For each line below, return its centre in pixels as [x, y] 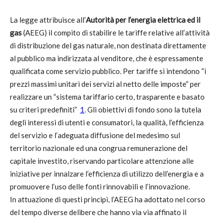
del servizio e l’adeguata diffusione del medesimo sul [95, 135]
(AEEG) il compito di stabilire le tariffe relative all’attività [116, 33]
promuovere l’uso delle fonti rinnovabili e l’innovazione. [100, 186]
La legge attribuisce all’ [48, 20]
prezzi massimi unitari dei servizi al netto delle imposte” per [105, 84]
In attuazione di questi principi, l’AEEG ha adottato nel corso [108, 199]
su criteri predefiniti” [44, 110]
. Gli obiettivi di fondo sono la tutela [143, 110]
